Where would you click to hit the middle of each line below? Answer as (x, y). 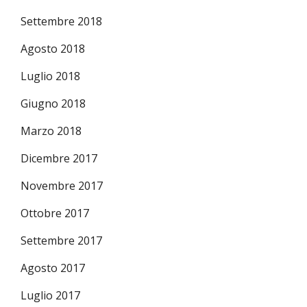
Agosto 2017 (53, 268)
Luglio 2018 (50, 76)
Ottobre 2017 (55, 213)
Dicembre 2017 (59, 158)
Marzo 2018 (51, 131)
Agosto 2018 (53, 48)
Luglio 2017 (50, 295)
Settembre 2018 (61, 21)
